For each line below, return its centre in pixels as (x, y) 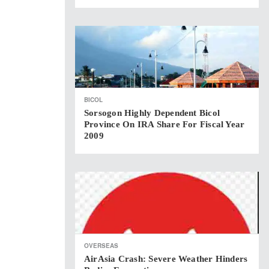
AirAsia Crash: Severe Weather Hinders (166, 259)
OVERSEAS (101, 246)
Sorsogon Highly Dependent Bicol (152, 113)
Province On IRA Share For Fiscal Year (165, 124)
